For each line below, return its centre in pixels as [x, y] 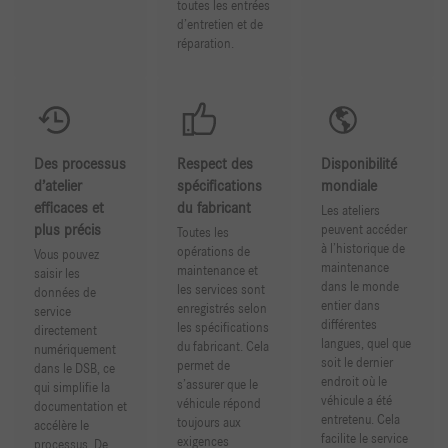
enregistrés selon [222, 309]
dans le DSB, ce [74, 369]
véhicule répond [219, 404]
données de [64, 293]
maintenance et [218, 271]
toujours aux [209, 423]
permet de [204, 366]
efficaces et [68, 208]
